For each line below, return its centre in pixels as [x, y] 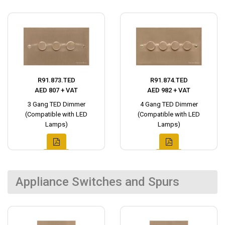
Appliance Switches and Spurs [97, 182]
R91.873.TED [56, 80]
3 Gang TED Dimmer [56, 104]
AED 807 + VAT [56, 90]
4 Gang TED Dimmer [169, 104]
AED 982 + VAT [169, 90]
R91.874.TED [169, 80]
